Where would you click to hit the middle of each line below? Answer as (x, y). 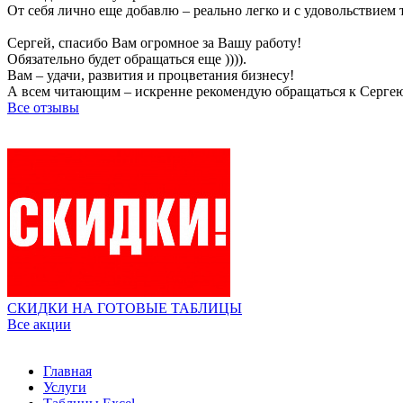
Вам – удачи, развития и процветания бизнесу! (151, 75)
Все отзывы (43, 107)
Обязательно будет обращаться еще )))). (127, 59)
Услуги (65, 387)
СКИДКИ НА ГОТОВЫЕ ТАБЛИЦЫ (125, 308)
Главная (67, 371)
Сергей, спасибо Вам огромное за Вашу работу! (154, 43)
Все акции (39, 324)
